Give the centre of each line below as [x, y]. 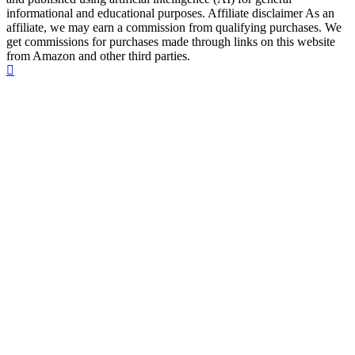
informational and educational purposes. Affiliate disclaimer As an [170, 13]
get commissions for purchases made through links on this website [171, 42]
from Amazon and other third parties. [98, 56]
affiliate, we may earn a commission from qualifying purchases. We [174, 28]
